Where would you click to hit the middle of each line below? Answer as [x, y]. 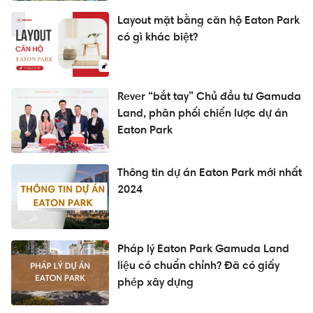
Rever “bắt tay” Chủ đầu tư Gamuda [209, 96]
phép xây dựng [155, 282]
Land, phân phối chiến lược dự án [203, 113]
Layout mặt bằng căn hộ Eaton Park [209, 20]
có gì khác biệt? [158, 37]
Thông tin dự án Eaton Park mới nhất [210, 173]
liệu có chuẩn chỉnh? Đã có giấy [198, 265]
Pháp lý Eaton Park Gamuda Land [203, 249]
